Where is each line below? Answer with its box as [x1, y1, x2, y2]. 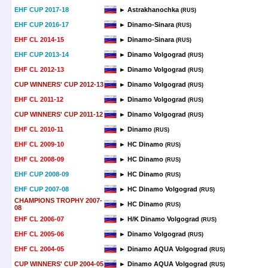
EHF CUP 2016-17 [14, 21, 69, 28]
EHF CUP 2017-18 [14, 6, 69, 13]
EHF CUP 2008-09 [14, 170, 69, 178]
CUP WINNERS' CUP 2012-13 [14, 81, 103, 88]
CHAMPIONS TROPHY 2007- [14, 197, 102, 204]
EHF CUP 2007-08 [14, 185, 69, 193]
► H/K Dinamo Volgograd [119, 215, 199, 223]
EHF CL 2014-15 [14, 36, 64, 43]
